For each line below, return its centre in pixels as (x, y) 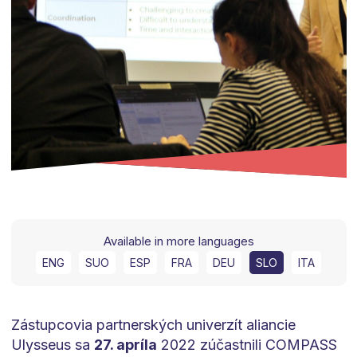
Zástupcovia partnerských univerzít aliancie (153, 325)
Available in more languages (178, 241)
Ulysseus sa (52, 345)
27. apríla (125, 345)
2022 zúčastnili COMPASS (247, 345)
